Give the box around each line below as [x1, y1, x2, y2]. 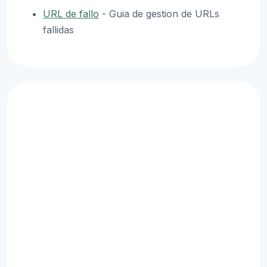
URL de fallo [43, 8, 99, 20]
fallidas [43, 24, 74, 36]
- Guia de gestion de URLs [99, 8, 219, 20]
